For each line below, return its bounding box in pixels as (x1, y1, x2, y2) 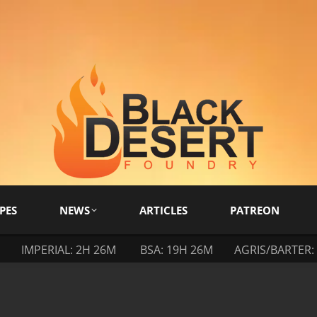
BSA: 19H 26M (140, 241, 213, 258)
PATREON (230, 202, 279, 217)
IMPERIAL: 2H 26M (21, 241, 116, 258)
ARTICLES (139, 202, 188, 217)
